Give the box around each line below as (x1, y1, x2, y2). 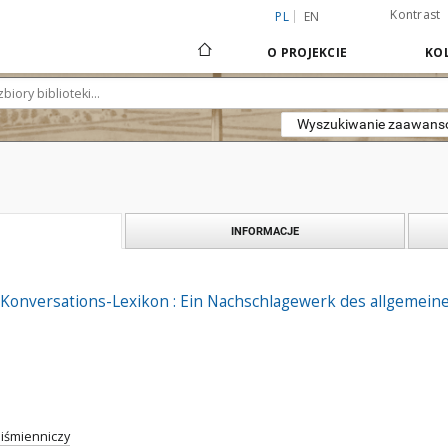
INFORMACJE (231, 224, 299, 238)
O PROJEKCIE (267, 44, 347, 61)
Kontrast (390, 6, 441, 23)
